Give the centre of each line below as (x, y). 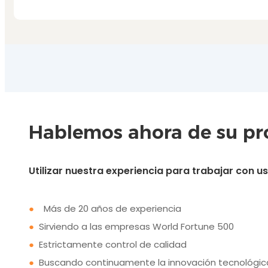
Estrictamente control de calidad (113, 244)
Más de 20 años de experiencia (112, 208)
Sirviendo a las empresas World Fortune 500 (137, 226)
